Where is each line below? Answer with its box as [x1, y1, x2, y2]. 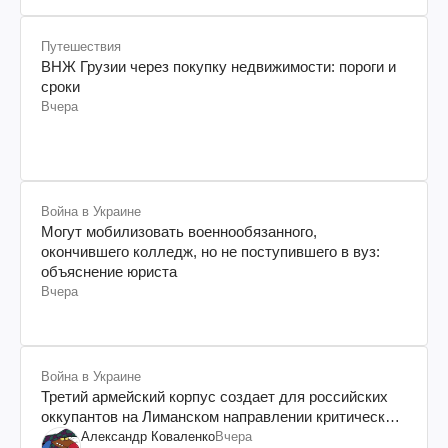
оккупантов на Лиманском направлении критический [41, 407, 401, 425]
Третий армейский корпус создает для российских [41, 387, 388, 405]
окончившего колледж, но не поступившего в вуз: [41, 242, 380, 260]
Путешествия [41, 38, 121, 54]
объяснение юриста [41, 262, 177, 280]
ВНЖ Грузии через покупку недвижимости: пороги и [41, 57, 396, 75]
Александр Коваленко [81, 428, 215, 444]
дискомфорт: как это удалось [41, 427, 245, 445]
